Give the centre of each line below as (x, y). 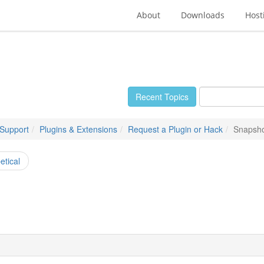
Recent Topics (162, 97)
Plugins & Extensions (78, 129)
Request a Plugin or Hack (175, 129)
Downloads (203, 15)
